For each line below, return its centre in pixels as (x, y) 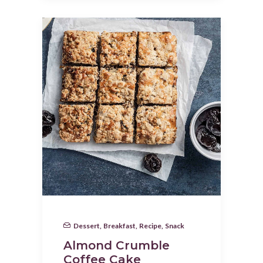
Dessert (87, 225)
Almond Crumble (117, 245)
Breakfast (119, 225)
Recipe (150, 225)
